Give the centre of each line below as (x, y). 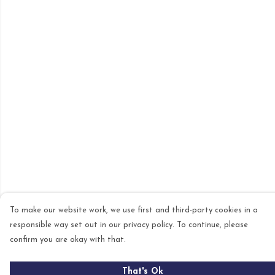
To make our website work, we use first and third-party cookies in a (134, 210)
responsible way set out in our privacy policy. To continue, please (129, 225)
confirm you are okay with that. (68, 240)
